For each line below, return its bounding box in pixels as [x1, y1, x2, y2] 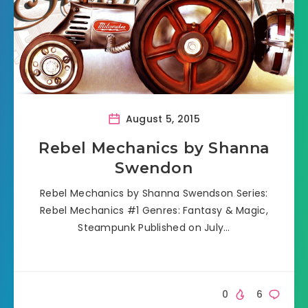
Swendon [115, 158, 193, 177]
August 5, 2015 [122, 111, 200, 126]
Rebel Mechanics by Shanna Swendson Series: [40, 186, 268, 200]
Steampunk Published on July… [78, 220, 230, 234]
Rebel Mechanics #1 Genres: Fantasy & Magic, [40, 203, 268, 217]
